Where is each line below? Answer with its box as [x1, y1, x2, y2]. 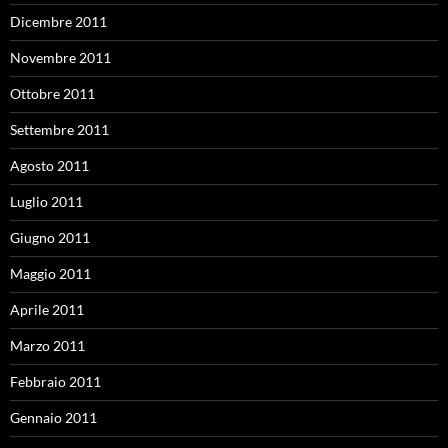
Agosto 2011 [10, 157, 89, 174]
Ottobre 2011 [10, 85, 95, 102]
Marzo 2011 [10, 337, 85, 354]
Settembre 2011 [10, 121, 109, 138]
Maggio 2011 [10, 265, 91, 282]
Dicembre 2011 [10, 13, 107, 30]
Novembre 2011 [10, 49, 111, 66]
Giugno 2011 [10, 229, 90, 246]
